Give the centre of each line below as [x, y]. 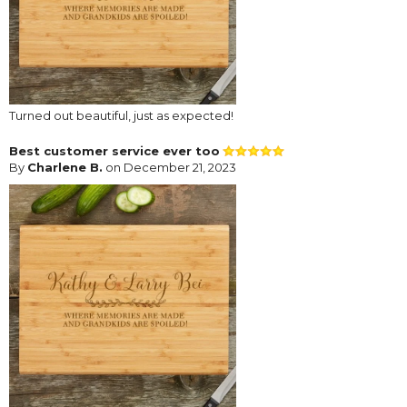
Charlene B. [65, 167]
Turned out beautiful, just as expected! [121, 115]
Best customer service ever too [114, 150]
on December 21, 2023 [169, 167]
